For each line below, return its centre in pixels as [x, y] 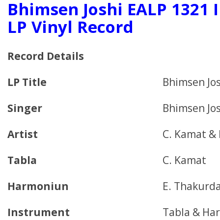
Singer [25, 108]
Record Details [46, 56]
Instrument [39, 212]
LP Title [27, 82]
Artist [23, 134]
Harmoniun [38, 186]
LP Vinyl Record [70, 27]
